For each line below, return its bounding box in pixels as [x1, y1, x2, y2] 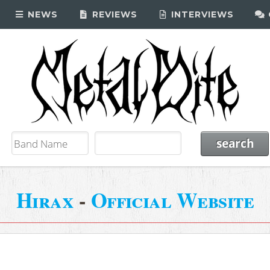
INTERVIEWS [168, 9, 234, 20]
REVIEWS [89, 9, 137, 20]
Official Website [90, 184, 254, 215]
